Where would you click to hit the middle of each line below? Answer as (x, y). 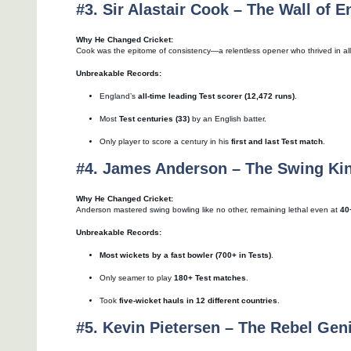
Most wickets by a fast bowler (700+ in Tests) (185, 255)
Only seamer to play (137, 278)
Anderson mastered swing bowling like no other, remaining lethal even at (208, 210)
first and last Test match (277, 142)
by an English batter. (228, 119)
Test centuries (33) (154, 119)
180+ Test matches (210, 278)
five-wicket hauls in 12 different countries (198, 301)
